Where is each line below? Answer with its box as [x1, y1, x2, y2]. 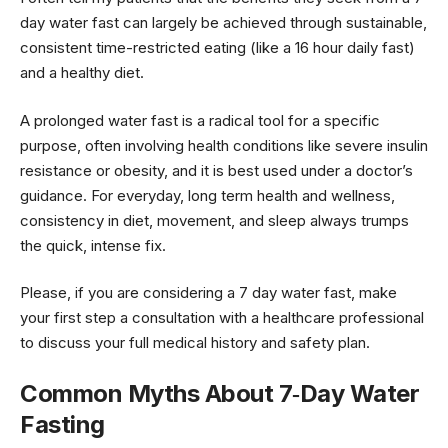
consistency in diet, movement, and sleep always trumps [20, 210, 409, 230]
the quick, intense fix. [20, 235, 166, 255]
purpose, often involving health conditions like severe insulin [20, 135, 428, 155]
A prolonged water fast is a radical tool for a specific [20, 110, 380, 130]
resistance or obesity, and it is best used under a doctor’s [20, 160, 413, 180]
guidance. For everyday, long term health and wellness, [20, 185, 395, 205]
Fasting [20, 409, 105, 439]
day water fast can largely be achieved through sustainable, [20, 13, 427, 33]
